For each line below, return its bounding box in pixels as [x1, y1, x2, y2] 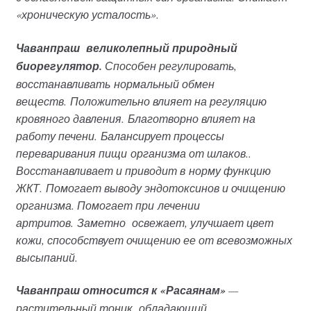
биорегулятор [15, 58, 99, 74]
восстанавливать [15, 76, 114, 91]
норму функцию [188, 162, 271, 178]
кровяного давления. [15, 110, 128, 126]
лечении [157, 197, 200, 212]
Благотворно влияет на [127, 110, 255, 126]
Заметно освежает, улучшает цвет [73, 215, 274, 230]
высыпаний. [15, 249, 78, 264]
